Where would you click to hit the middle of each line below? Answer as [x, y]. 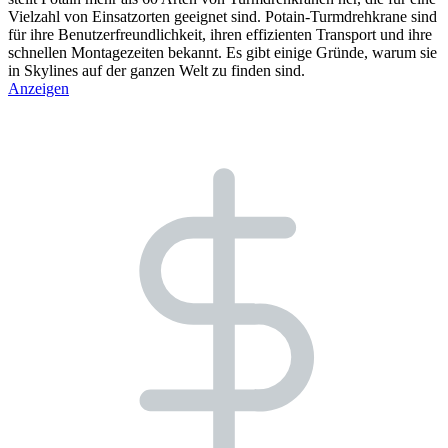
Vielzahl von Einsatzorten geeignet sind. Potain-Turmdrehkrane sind [222, 16]
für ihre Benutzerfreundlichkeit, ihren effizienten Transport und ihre [220, 34]
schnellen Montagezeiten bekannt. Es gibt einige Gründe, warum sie [222, 52]
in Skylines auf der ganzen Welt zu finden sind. [156, 70]
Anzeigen [38, 88]
